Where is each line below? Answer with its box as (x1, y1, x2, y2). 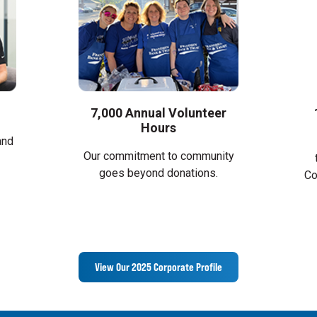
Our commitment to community (83, 149, 234, 163)
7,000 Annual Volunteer (91, 105, 226, 121)
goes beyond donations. (99, 166, 218, 180)
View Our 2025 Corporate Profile (95, 260, 222, 274)
